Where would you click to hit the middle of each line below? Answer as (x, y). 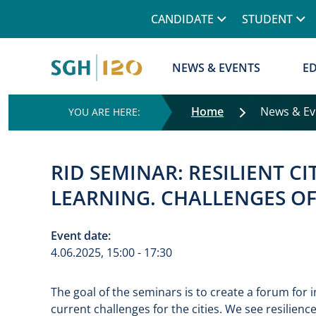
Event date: (81, 236)
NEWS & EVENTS (217, 68)
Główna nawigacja (198, 46)
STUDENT (267, 19)
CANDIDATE (182, 19)
